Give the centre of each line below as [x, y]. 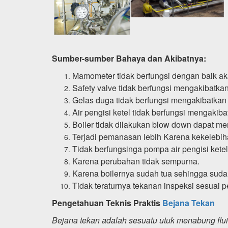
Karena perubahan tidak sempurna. [136, 161]
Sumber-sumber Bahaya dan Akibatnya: [129, 58]
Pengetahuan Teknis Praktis [107, 203]
